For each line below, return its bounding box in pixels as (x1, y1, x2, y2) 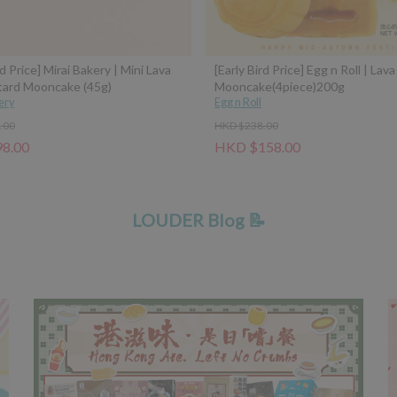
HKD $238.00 (214, 118, 278, 132)
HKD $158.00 (214, 137, 300, 155)
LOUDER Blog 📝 (131, 208, 266, 230)
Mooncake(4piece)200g (214, 78, 345, 94)
